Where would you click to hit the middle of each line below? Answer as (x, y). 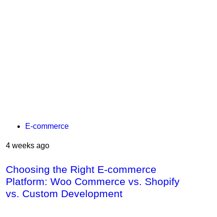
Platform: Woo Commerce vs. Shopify (93, 181)
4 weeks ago (28, 146)
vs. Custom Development (64, 194)
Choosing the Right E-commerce (81, 169)
